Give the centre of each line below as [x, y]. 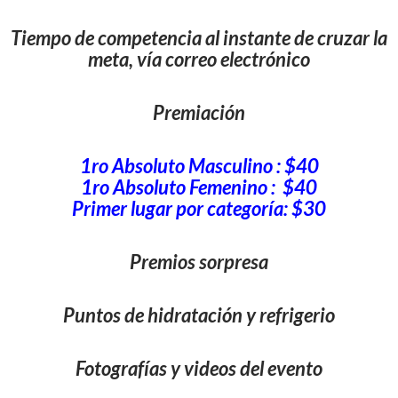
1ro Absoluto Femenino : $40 [199, 187]
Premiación [199, 112]
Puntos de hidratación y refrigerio [199, 315]
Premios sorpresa [199, 262]
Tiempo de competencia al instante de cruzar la [199, 38]
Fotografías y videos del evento [199, 368]
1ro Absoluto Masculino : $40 [199, 166]
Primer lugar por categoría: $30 [199, 208]
